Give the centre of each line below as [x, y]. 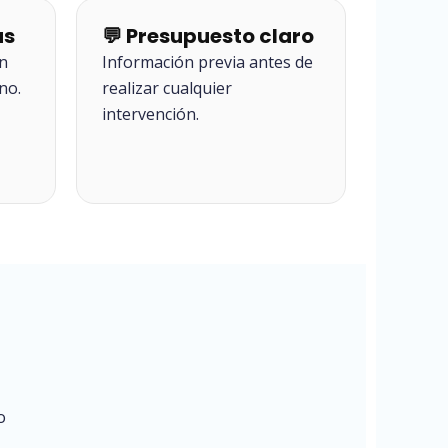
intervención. [150, 114]
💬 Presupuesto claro [208, 36]
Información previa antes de [207, 62]
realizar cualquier [167, 88]
